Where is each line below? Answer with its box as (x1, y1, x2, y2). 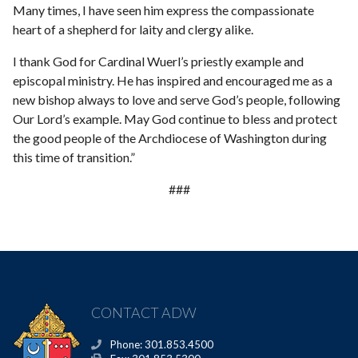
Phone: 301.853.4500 (107, 337, 213, 351)
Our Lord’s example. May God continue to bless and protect (13, 110, 338, 126)
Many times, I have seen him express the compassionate (13, 2, 315, 18)
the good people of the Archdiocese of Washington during (13, 129, 328, 145)
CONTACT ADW (90, 303, 197, 321)
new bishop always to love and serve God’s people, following (13, 91, 341, 107)
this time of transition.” (13, 149, 136, 165)
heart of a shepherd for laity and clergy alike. (13, 21, 254, 37)
